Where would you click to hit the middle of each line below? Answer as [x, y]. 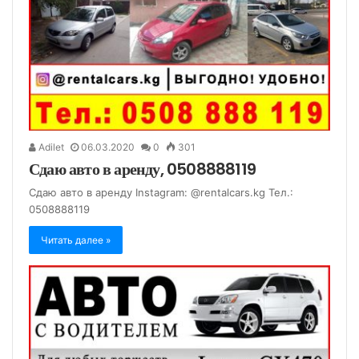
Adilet [50, 147]
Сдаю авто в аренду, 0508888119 [142, 169]
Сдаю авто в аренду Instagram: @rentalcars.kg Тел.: [161, 192]
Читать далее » [76, 240]
